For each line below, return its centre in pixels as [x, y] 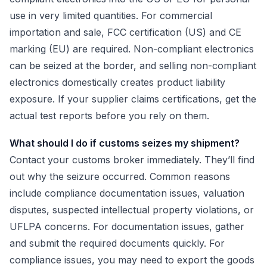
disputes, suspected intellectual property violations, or [132, 210]
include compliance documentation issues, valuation [127, 193]
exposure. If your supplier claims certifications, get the [133, 99]
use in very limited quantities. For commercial [111, 16]
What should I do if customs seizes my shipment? [125, 143]
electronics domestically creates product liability [117, 83]
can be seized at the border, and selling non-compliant [133, 66]
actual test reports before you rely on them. [109, 116]
